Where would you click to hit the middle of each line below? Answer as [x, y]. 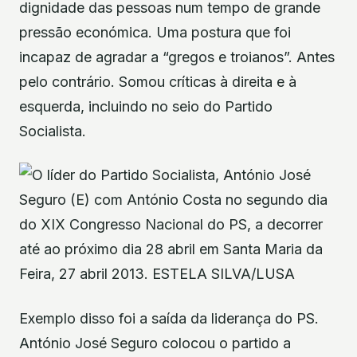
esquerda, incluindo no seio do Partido [146, 107]
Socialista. [53, 131]
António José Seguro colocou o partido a [155, 343]
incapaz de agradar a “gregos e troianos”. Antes [177, 57]
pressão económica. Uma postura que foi [155, 33]
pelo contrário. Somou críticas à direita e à [158, 82]
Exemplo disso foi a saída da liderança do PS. [169, 318]
